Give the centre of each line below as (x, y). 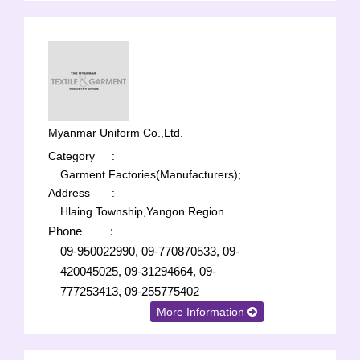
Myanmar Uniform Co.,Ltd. (116, 133)
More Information (202, 312)
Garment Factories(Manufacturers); (151, 174)
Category (72, 156)
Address (69, 193)
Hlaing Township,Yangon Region (142, 211)
